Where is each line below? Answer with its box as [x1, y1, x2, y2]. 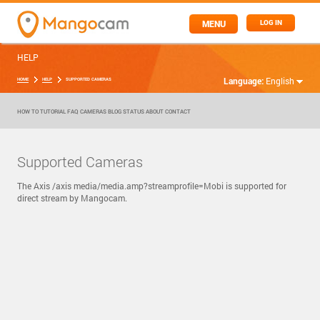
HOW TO [16, 108, 39, 115]
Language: [224, 75, 266, 86]
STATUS [122, 108, 144, 115]
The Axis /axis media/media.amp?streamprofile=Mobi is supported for [16, 180, 286, 191]
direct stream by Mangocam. [16, 192, 127, 204]
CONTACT [164, 108, 191, 115]
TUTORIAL [39, 108, 66, 115]
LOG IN [259, 18, 282, 27]
